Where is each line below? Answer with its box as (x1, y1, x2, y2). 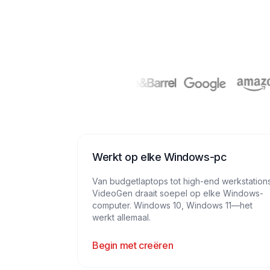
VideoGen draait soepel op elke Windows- (92, 188, 263, 198)
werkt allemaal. (92, 212, 151, 222)
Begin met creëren (92, 239, 174, 251)
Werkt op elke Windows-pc (92, 151, 227, 163)
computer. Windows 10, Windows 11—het (92, 200, 253, 210)
